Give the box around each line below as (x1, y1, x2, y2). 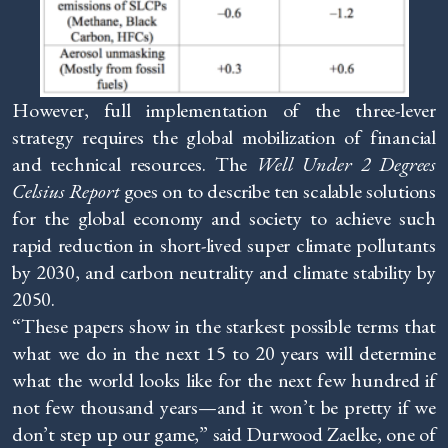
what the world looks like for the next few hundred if (12, 366, 436, 393)
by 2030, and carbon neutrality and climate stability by (12, 258, 436, 285)
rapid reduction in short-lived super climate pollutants (12, 231, 436, 258)
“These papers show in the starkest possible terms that (12, 312, 436, 339)
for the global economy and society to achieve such (12, 204, 436, 231)
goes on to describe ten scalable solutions (119, 177, 436, 204)
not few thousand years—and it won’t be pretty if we (12, 393, 436, 420)
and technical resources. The (12, 150, 257, 177)
